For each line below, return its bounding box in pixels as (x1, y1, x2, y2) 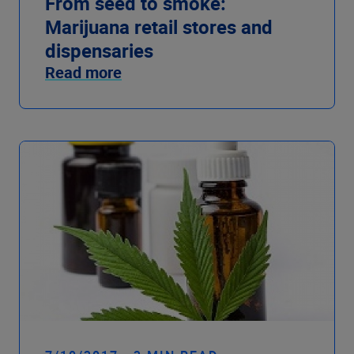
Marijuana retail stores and (45, 14, 273, 40)
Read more (45, 62, 122, 84)
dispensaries (45, 38, 153, 64)
